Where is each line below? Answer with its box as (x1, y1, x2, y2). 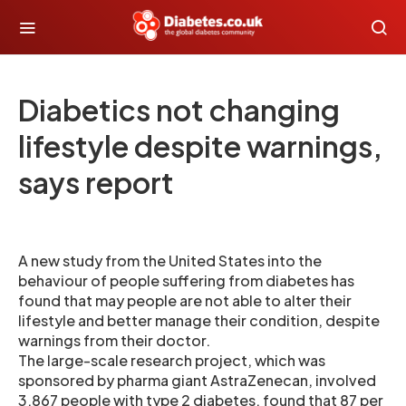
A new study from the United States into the (18, 251, 322, 270)
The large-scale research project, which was (18, 351, 325, 370)
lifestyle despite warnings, (18, 128, 382, 164)
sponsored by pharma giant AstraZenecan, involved (18, 371, 376, 390)
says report (18, 164, 174, 200)
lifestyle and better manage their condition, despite (18, 311, 380, 330)
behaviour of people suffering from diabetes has (18, 271, 354, 290)
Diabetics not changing (18, 92, 340, 128)
